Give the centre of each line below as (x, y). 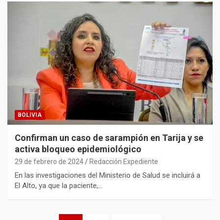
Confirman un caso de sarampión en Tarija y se (109, 138)
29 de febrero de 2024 (49, 162)
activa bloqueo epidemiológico (78, 149)
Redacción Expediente (124, 162)
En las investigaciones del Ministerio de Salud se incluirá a (108, 176)
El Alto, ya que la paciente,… (59, 186)
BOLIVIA (30, 115)
